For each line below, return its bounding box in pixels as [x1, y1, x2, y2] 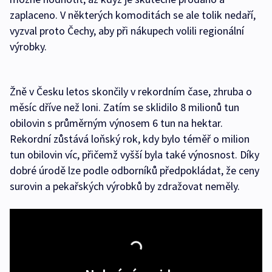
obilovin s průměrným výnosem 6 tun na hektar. [10, 116, 223, 131]
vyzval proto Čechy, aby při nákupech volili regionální [10, 24, 244, 38]
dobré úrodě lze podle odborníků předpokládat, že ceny [10, 163, 259, 178]
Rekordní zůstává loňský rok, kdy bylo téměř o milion [10, 132, 250, 146]
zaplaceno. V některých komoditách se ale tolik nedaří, [10, 8, 256, 22]
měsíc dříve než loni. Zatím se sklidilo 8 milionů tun [10, 100, 239, 115]
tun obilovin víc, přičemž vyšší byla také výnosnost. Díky [10, 148, 259, 162]
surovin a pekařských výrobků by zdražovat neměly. [10, 179, 240, 194]
